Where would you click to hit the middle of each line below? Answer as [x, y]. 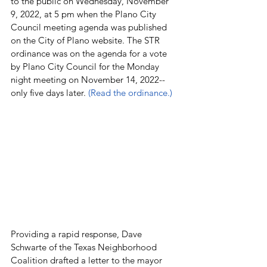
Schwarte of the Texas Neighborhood [85, 247]
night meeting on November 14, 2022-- [88, 80]
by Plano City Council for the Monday [86, 66]
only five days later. [49, 93]
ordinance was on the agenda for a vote [90, 53]
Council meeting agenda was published [90, 27]
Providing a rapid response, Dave [77, 234]
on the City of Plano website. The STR [86, 40]
